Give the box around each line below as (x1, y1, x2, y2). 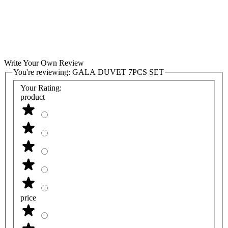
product (20, 93, 45, 102)
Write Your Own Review (4, 59, 84, 68)
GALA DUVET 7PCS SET (72, 68, 164, 77)
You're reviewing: (13, 68, 72, 77)
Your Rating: (20, 83, 62, 93)
